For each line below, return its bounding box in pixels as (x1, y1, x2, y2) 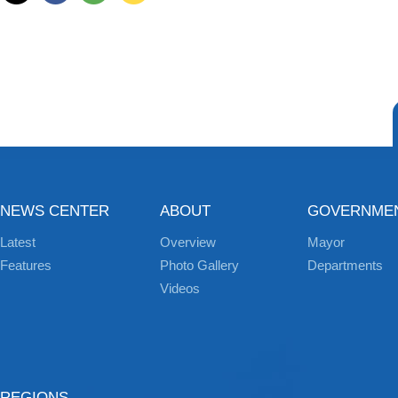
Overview (160, 235, 216, 250)
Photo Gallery (160, 258, 239, 273)
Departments (307, 258, 383, 273)
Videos (160, 281, 200, 296)
